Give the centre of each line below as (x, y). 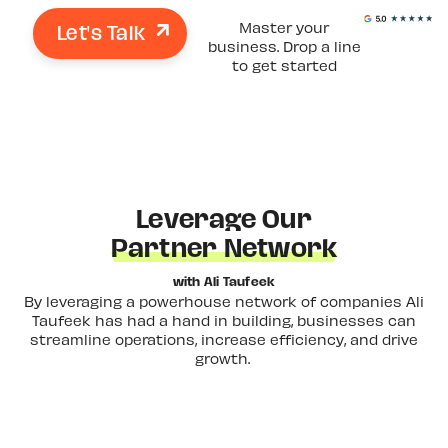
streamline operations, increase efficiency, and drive (224, 338)
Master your (284, 26)
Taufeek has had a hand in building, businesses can (224, 319)
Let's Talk (101, 32)
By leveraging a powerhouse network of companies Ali (224, 300)
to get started (284, 64)
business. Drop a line (284, 45)
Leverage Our (224, 218)
